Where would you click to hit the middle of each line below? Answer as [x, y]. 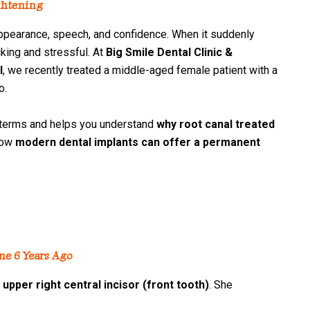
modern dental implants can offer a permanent [138, 142]
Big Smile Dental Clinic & [169, 53]
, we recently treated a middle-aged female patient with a [140, 71]
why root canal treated [216, 124]
